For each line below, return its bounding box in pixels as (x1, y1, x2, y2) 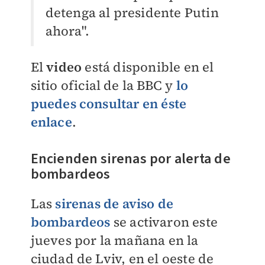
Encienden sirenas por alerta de (30, 148, 231, 170)
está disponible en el (82, 58, 214, 76)
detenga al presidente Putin (45, 4, 219, 22)
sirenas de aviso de (55, 195, 174, 213)
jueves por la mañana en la (30, 231, 199, 250)
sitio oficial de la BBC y (30, 76, 176, 95)
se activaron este (110, 213, 218, 231)
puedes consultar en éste (30, 95, 187, 113)
